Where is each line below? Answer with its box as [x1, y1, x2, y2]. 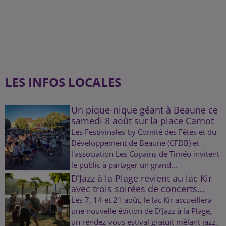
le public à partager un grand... [71, 159, 177, 170]
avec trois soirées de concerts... [71, 182, 205, 195]
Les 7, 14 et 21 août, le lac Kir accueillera [71, 194, 212, 205]
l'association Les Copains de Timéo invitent [71, 148, 219, 159]
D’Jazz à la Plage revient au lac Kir [71, 172, 212, 184]
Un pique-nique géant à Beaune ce [71, 103, 218, 116]
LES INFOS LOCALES [5, 73, 121, 90]
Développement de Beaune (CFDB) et [71, 137, 199, 148]
